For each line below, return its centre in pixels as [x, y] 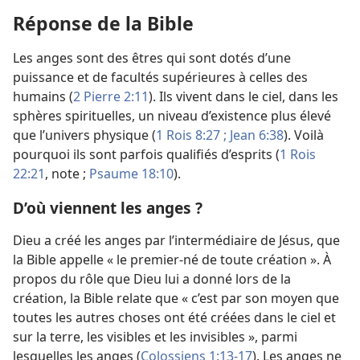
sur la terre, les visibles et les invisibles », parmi [155, 337]
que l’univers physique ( [84, 135]
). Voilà [304, 135]
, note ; [67, 174]
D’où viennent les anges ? [108, 208]
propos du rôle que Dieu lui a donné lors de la [152, 279]
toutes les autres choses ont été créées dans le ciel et [174, 318]
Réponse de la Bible [103, 24]
